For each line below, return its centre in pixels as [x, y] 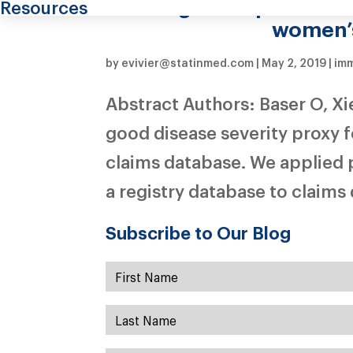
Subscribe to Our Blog [199, 232]
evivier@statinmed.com [188, 62]
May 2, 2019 [294, 62]
